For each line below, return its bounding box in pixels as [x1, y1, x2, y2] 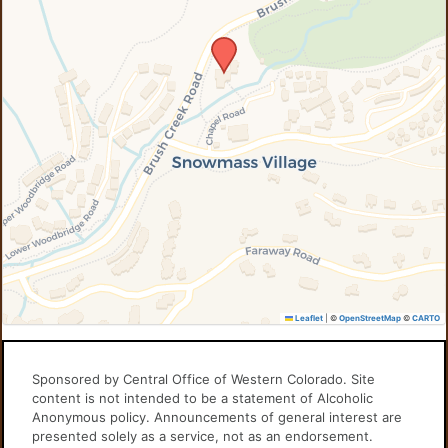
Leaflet [292, 313, 323, 323]
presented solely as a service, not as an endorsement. [32, 428, 374, 444]
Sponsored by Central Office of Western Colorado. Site [32, 371, 376, 387]
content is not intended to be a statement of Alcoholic [32, 390, 374, 406]
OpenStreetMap [338, 313, 401, 323]
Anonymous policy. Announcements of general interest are [32, 409, 403, 425]
